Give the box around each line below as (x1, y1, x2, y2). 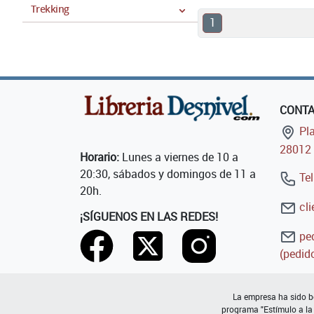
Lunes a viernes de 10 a (119, 149, 238, 165)
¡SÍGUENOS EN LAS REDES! (80, 208, 218, 224)
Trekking (31, 2, 69, 15)
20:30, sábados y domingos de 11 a (80, 165, 256, 182)
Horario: (80, 149, 119, 165)
